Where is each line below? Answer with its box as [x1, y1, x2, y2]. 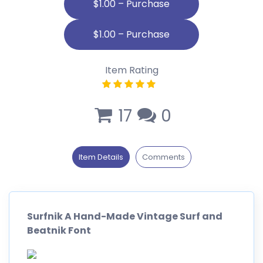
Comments [141, 151, 185, 163]
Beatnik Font [27, 223, 91, 237]
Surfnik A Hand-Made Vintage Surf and [27, 209, 222, 223]
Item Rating [104, 63, 159, 77]
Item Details [78, 151, 123, 163]
